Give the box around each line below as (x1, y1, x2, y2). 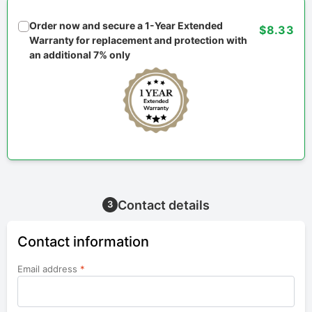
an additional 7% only (29, 49, 130, 61)
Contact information (17, 233, 149, 251)
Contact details (118, 198, 210, 213)
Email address (17, 263, 80, 275)
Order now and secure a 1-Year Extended (29, 19, 223, 32)
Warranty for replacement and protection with (29, 34, 247, 47)
